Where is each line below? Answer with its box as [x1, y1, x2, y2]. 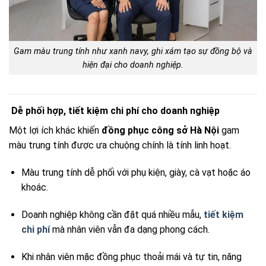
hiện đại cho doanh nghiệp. [83, 59, 183, 70]
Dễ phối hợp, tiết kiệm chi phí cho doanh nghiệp [9, 105, 220, 117]
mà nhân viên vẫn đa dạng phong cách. [49, 223, 210, 235]
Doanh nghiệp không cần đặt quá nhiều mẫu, [21, 208, 201, 220]
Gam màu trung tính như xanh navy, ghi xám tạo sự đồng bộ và [14, 46, 252, 56]
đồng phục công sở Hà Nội [102, 125, 219, 137]
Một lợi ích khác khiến [9, 125, 102, 137]
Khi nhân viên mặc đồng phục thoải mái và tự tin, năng [21, 251, 242, 262]
